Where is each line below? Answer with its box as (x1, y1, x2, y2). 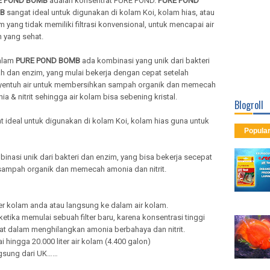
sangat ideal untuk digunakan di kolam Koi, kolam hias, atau (5, 8, 215, 17)
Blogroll (234, 98, 263, 112)
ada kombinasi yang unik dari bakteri (80, 56, 210, 65)
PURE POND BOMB (16, 56, 80, 65)
